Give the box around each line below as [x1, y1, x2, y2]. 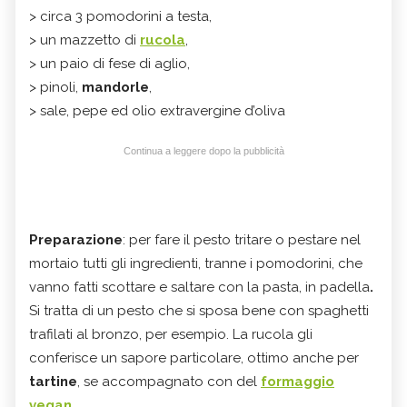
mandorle [82, 78, 149, 95]
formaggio [261, 372, 334, 390]
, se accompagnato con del [77, 372, 257, 390]
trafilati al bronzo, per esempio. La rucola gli [29, 325, 313, 342]
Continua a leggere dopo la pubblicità [123, 144, 284, 156]
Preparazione [29, 231, 123, 248]
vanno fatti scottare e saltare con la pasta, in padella [29, 278, 370, 295]
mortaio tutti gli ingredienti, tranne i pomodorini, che [29, 254, 362, 272]
